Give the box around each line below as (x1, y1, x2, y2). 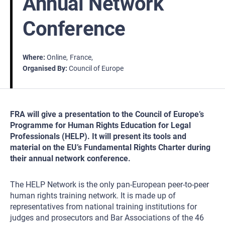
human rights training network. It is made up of (10, 191, 176, 200)
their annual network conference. (10, 154, 131, 163)
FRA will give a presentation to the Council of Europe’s (10, 109, 204, 119)
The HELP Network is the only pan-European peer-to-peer (10, 180, 209, 189)
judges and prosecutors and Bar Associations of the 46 (10, 213, 204, 222)
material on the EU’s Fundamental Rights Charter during (10, 143, 210, 152)
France (70, 53, 91, 61)
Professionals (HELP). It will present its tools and (10, 132, 186, 141)
